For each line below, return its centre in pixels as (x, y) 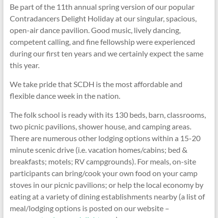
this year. (24, 65)
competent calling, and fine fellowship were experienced (102, 41)
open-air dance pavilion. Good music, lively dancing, (95, 30)
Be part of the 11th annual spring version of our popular (102, 6)
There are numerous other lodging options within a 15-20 (105, 138)
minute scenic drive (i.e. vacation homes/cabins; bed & (98, 149)
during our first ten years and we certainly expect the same (106, 53)
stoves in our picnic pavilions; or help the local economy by (106, 184)
